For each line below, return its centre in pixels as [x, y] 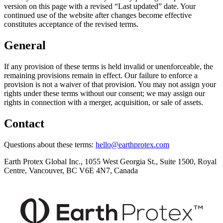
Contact [24, 123]
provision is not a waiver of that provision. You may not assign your [110, 84]
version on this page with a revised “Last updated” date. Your [100, 6]
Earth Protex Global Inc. [42, 161]
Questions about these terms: [49, 144]
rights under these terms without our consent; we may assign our [105, 93]
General [25, 45]
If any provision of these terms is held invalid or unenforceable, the [109, 66]
